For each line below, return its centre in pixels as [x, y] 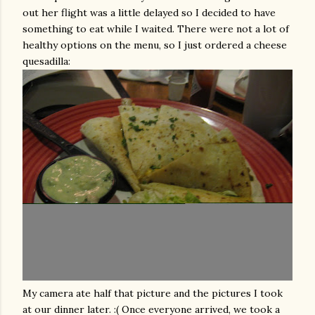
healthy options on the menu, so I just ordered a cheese [155, 45]
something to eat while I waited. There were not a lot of [156, 29]
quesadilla [45, 61]
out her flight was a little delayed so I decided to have [149, 13]
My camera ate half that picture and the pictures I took [153, 293]
